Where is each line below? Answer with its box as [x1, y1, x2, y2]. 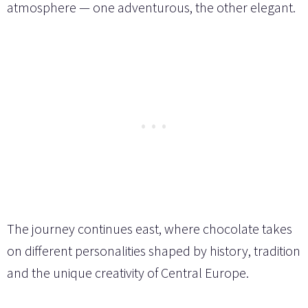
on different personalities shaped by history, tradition [7, 241, 300, 259]
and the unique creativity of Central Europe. [7, 263, 249, 281]
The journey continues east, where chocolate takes [7, 219, 292, 237]
